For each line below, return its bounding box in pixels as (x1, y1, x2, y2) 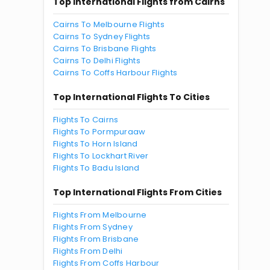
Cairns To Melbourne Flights (53, 19, 165, 30)
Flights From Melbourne (53, 209, 147, 221)
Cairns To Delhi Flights (53, 55, 140, 66)
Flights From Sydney (53, 221, 133, 233)
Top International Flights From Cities (53, 186, 222, 198)
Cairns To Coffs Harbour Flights (53, 67, 178, 78)
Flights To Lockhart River (53, 150, 149, 162)
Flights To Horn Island (53, 138, 138, 149)
